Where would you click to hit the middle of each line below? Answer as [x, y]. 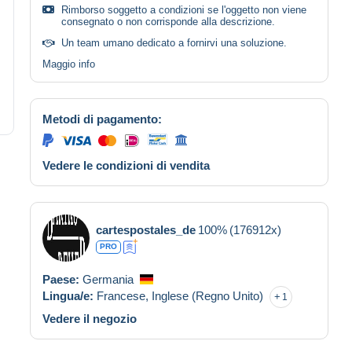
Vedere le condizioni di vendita [126, 165]
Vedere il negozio [90, 318]
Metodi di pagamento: [102, 119]
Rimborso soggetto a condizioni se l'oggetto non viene [184, 9]
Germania [108, 279]
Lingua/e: [70, 295]
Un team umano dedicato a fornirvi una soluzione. [174, 42]
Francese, [124, 295]
